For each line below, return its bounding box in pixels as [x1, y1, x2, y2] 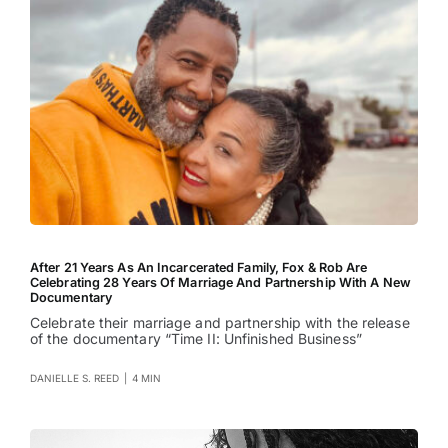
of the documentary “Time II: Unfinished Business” [29, 330, 362, 348]
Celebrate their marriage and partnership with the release [29, 314, 410, 332]
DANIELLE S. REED [29, 372, 119, 385]
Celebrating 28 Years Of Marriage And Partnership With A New [29, 275, 411, 291]
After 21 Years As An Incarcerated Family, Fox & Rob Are [29, 260, 368, 276]
